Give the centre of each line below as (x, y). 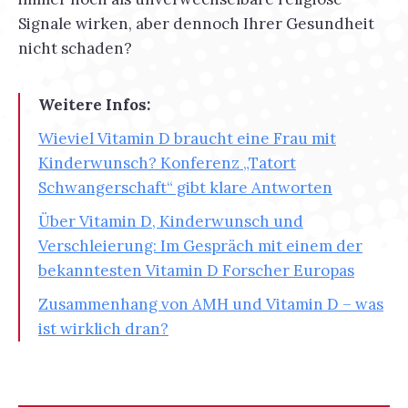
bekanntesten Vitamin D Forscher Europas (196, 270)
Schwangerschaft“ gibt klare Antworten (185, 188)
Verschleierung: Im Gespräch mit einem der (200, 246)
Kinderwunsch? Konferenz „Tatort (167, 163)
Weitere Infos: (94, 105)
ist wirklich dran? (103, 329)
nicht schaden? (75, 48)
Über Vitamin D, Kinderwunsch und (171, 221)
